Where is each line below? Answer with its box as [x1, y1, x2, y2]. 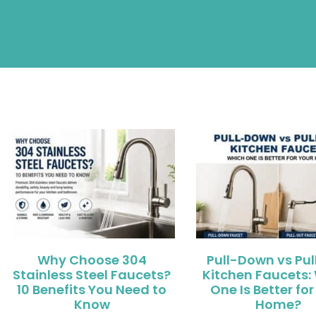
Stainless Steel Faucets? [13, 265, 171, 284]
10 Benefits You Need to [17, 280, 167, 298]
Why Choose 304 [37, 250, 147, 269]
